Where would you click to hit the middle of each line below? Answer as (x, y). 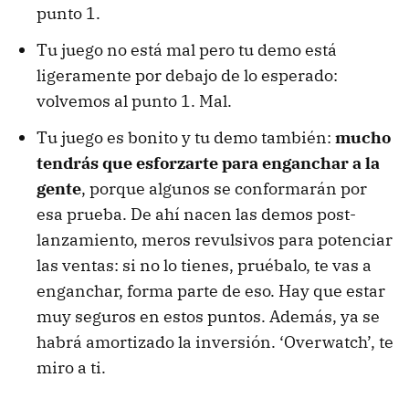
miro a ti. (71, 367)
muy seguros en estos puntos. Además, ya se (208, 316)
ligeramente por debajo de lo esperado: (187, 75)
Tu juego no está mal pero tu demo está (187, 49)
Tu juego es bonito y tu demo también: (186, 137)
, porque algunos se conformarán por (224, 188)
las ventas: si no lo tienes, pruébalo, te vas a (204, 265)
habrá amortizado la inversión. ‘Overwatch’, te (215, 341)
